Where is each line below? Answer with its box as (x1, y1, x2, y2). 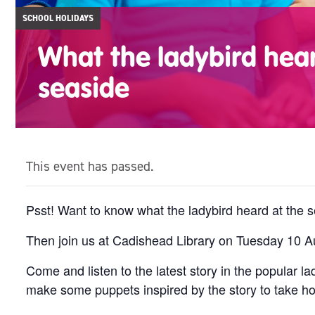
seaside (38, 69, 129, 105)
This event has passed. (26, 157, 154, 175)
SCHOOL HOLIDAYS (22, 13, 94, 24)
